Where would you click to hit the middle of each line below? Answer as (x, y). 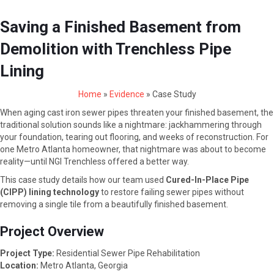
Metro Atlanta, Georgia (83, 266)
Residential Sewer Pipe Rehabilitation (127, 254)
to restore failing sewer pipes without (172, 192)
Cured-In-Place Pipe (207, 180)
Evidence (127, 94)
